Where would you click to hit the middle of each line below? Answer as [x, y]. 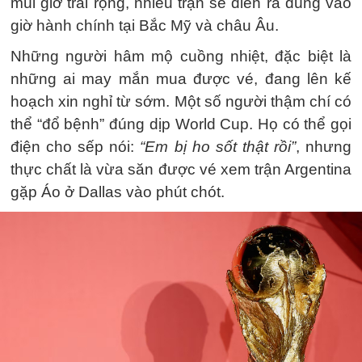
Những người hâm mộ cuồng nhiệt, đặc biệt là [181, 56]
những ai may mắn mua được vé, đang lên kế [181, 79]
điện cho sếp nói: [76, 147]
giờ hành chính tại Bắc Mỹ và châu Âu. [145, 25]
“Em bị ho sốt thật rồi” [218, 147]
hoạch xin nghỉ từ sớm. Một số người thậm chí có [181, 101]
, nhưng [324, 147]
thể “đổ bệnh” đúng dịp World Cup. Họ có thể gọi [181, 124]
